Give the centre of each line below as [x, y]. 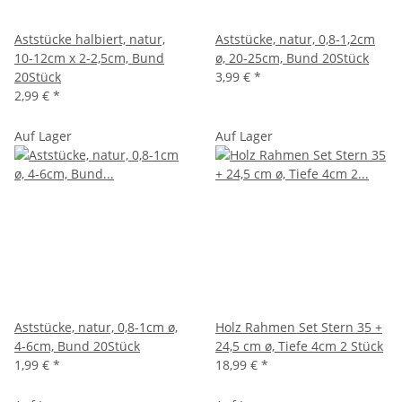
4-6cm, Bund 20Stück [77, 345]
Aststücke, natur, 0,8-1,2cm [295, 39]
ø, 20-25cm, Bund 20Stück [292, 57]
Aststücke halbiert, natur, [90, 39]
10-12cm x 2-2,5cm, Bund [89, 57]
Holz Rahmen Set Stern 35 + [299, 327]
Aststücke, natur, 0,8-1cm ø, [96, 327]
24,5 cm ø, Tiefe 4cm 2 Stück [299, 345]
